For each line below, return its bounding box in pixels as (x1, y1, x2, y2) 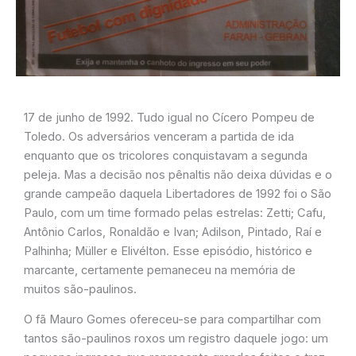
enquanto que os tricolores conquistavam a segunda (24, 148, 308, 163)
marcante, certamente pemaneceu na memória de (24, 262, 296, 277)
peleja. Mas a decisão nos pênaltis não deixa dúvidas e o (24, 167, 332, 182)
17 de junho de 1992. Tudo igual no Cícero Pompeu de (24, 110, 315, 125)
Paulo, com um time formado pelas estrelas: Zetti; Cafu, (24, 205, 326, 220)
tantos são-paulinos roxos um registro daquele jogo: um (24, 331, 328, 346)
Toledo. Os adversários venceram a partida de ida (24, 129, 294, 144)
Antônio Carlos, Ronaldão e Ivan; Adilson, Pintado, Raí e (24, 224, 322, 239)
